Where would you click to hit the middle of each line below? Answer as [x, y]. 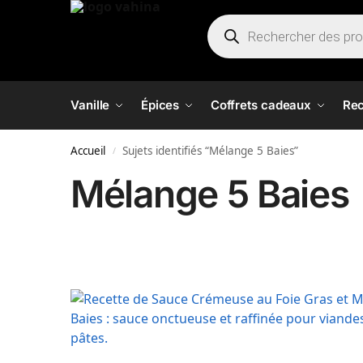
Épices [160, 105]
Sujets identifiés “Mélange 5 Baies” [211, 151]
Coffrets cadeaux [261, 105]
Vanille [90, 105]
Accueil [88, 151]
